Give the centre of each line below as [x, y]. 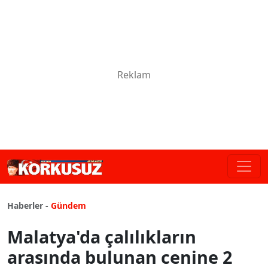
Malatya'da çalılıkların [102, 236]
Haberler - [28, 205]
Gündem [68, 205]
